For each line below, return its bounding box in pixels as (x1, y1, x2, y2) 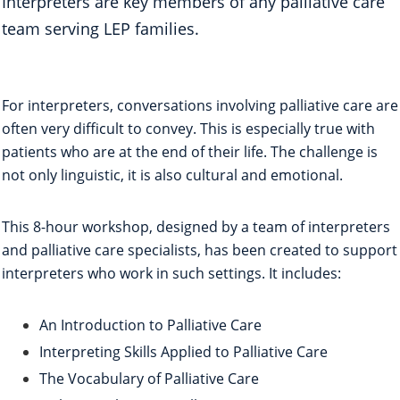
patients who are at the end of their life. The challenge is (2, 142, 378, 162)
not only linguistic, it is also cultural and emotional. (2, 165, 343, 186)
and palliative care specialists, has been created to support (2, 240, 397, 261)
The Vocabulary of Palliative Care (39, 369, 259, 389)
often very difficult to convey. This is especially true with (2, 119, 375, 139)
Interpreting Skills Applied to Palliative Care (39, 342, 328, 362)
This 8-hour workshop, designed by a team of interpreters (2, 217, 390, 237)
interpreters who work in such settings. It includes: (2, 263, 341, 284)
